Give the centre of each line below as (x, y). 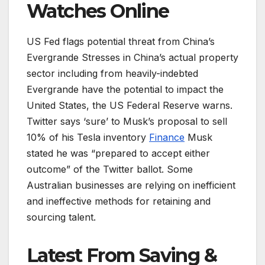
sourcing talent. (61, 217)
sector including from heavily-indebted (112, 73)
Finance (167, 137)
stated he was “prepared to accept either (118, 153)
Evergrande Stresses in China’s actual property (132, 57)
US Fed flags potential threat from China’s (121, 41)
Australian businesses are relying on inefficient (131, 185)
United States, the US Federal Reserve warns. (130, 105)
